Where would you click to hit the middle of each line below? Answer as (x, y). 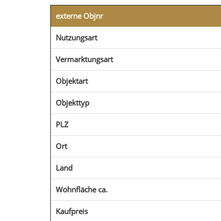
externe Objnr (79, 16)
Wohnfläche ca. (82, 189)
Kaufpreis (72, 211)
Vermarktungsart (84, 59)
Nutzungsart (76, 37)
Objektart (72, 81)
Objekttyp (73, 103)
